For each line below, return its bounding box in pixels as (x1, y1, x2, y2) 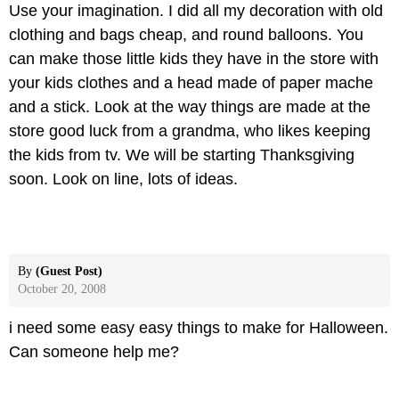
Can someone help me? (9, 342, 179, 361)
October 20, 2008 (18, 281, 106, 296)
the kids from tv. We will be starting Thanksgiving (9, 146, 354, 165)
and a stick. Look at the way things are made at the (9, 98, 370, 117)
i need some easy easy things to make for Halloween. (9, 318, 388, 337)
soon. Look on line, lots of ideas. (9, 170, 238, 189)
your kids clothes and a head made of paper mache (9, 74, 373, 93)
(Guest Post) (36, 264, 102, 278)
